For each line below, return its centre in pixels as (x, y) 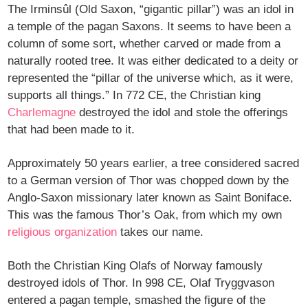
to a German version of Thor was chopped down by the (148, 181)
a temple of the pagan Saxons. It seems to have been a (150, 27)
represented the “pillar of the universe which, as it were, (151, 78)
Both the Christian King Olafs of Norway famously (135, 266)
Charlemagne (42, 113)
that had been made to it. (71, 130)
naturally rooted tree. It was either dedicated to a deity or (153, 61)
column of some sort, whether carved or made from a (144, 44)
